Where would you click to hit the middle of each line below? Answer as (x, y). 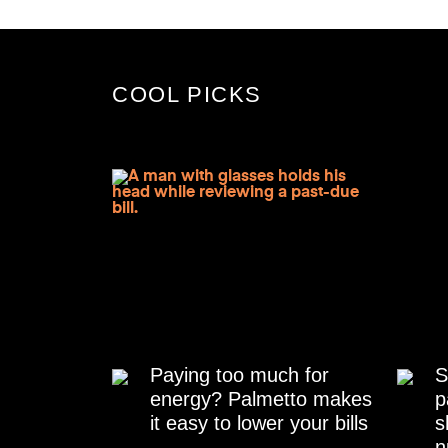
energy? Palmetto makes (261, 399)
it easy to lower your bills (259, 423)
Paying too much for (239, 375)
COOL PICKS (187, 94)
